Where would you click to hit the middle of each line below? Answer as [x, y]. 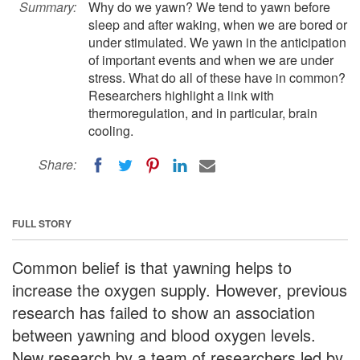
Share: [57, 164]
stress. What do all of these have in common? [217, 78]
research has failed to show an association [164, 312]
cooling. [111, 131]
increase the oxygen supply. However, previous [180, 289]
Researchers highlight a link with [181, 95]
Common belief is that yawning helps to [152, 267]
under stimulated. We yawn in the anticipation [217, 42]
